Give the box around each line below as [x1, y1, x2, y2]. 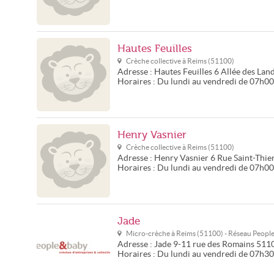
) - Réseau [221, 229, 253, 237]
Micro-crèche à [126, 229, 176, 237]
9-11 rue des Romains [173, 240, 254, 249]
